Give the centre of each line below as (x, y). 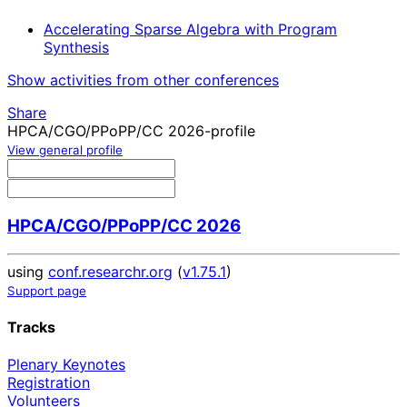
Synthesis (76, 48)
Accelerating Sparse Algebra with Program (190, 30)
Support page (47, 290)
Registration (49, 383)
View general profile (65, 150)
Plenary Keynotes (66, 365)
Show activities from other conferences (143, 80)
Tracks (31, 327)
